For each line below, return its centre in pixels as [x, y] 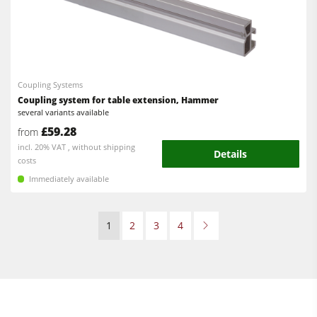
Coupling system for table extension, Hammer [119, 100]
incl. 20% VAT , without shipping [77, 146]
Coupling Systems [51, 85]
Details [231, 154]
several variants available [64, 113]
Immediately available [69, 179]
